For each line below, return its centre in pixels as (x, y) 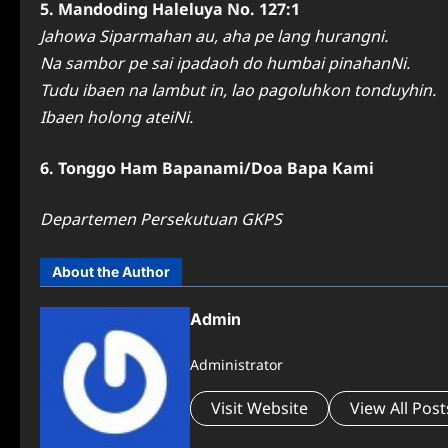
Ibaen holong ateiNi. (116, 117)
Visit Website (259, 407)
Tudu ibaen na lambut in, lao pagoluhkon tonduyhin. (238, 90)
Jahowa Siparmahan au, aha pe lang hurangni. (214, 36)
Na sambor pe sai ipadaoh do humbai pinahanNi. (225, 63)
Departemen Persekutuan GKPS (161, 219)
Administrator (236, 364)
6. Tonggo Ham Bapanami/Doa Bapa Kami (207, 168)
